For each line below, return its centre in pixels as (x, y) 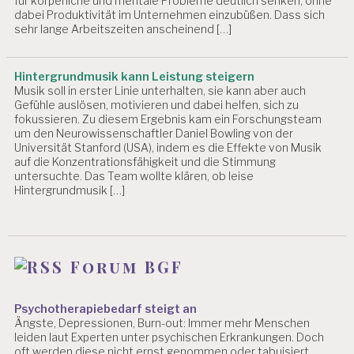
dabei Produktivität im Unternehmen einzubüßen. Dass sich (170, 14)
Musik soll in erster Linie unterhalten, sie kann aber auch (160, 91)
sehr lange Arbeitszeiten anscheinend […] (123, 28)
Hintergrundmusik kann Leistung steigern (135, 77)
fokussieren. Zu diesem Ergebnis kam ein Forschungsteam (168, 119)
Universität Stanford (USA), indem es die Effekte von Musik (168, 148)
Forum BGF (127, 266)
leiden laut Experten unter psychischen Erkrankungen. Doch (169, 337)
